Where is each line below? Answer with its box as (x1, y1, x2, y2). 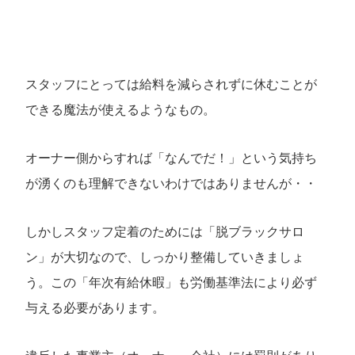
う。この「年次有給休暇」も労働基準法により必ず (25, 274, 318, 290)
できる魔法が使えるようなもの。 (25, 102, 216, 118)
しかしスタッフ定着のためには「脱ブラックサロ (25, 223, 305, 239)
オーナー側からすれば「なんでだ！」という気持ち (25, 151, 318, 166)
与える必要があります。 (25, 300, 166, 315)
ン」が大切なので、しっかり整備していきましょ (25, 249, 305, 265)
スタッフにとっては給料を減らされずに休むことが (25, 77, 318, 93)
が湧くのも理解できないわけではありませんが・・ (25, 176, 318, 192)
